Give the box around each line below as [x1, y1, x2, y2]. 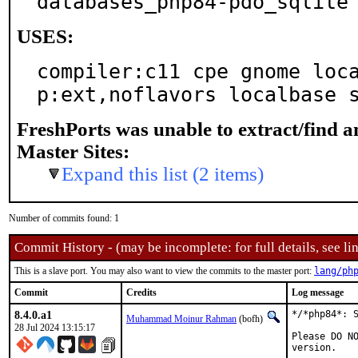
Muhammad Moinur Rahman [126, 313, 237, 324]
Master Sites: [17, 141, 129, 162]
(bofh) [237, 313, 265, 324]
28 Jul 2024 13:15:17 [14, 322, 95, 333]
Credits [126, 287, 157, 298]
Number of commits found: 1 [9, 213, 119, 224]
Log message [292, 287, 344, 298]
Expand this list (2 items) [62, 163, 264, 185]
